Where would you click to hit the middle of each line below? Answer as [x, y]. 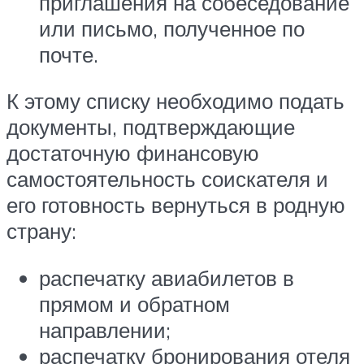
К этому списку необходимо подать [175, 101]
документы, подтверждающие [151, 127]
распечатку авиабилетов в [167, 277]
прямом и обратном [134, 303]
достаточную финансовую [133, 153]
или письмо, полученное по [172, 28]
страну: [41, 231]
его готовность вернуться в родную [176, 205]
